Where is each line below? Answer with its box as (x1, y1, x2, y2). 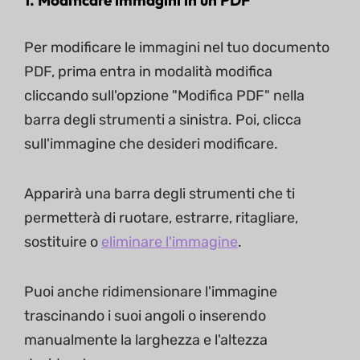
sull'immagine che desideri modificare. (24, 135, 278, 153)
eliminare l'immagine (101, 233, 238, 251)
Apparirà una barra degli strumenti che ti (24, 185, 295, 202)
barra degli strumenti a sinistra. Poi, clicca (24, 111, 301, 129)
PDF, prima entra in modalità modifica (24, 63, 272, 80)
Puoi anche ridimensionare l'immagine (24, 283, 277, 301)
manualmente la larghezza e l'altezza (24, 331, 268, 349)
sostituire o (24, 233, 101, 251)
